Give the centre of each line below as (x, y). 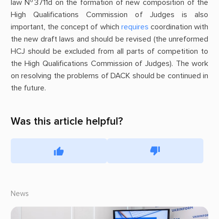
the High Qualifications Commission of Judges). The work (109, 64)
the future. (28, 88)
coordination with (178, 27)
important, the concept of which (66, 27)
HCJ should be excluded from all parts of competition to (109, 52)
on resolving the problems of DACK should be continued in (109, 76)
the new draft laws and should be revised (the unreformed (109, 39)
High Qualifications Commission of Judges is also (109, 15)
